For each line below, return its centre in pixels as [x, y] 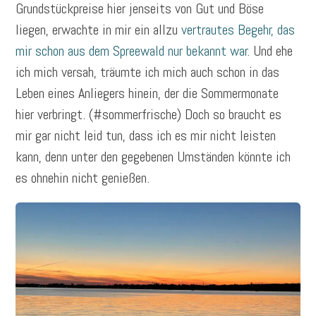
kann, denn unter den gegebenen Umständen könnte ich [153, 156]
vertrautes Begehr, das [238, 29]
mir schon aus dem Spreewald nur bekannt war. [135, 50]
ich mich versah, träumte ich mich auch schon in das [148, 72]
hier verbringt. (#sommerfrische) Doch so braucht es [149, 114]
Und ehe [273, 50]
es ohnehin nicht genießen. [83, 177]
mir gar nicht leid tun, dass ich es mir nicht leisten [146, 135]
